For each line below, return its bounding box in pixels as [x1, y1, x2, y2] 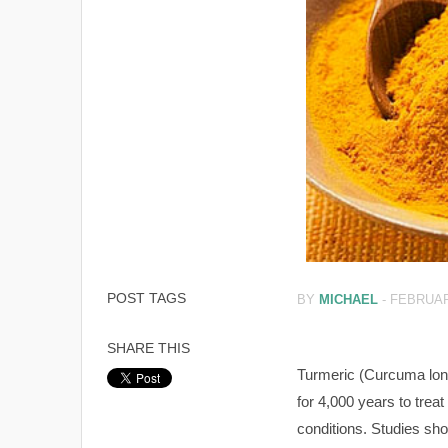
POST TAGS [106, 290, 186, 306]
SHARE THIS [106, 340, 190, 356]
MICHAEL [318, 292, 378, 307]
